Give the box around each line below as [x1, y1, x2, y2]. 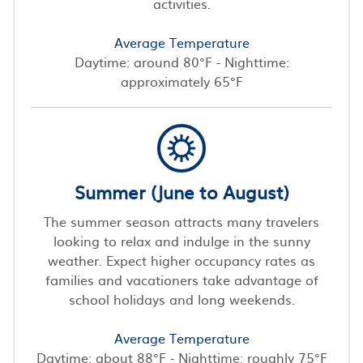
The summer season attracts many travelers [44, 211, 319, 231]
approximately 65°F [120, 70, 243, 91]
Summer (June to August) [74, 177, 289, 205]
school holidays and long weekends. [68, 288, 295, 309]
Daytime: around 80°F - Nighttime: [74, 51, 289, 71]
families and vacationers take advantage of [45, 269, 318, 289]
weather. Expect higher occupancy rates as [48, 250, 315, 270]
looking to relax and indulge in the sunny [53, 230, 310, 250]
